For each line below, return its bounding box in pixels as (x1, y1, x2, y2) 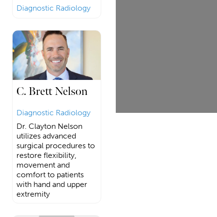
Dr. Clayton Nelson (16, 121, 82, 131)
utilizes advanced (16, 131, 76, 140)
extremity (16, 189, 50, 199)
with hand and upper (16, 179, 87, 189)
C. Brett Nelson (16, 84, 88, 98)
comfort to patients (16, 170, 84, 179)
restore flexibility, (16, 150, 77, 160)
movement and (16, 160, 70, 170)
